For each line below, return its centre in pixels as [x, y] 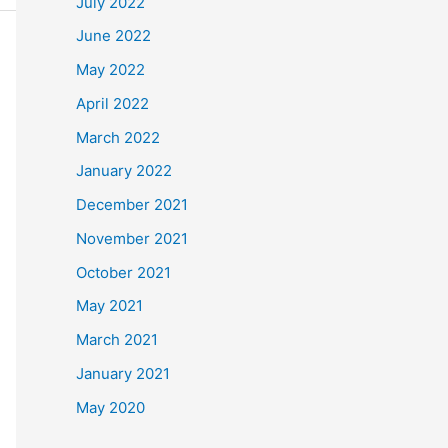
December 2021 [132, 204]
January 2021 [123, 373]
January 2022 [124, 171]
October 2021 [123, 272]
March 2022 [118, 137]
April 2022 [112, 103]
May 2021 [109, 306]
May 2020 [110, 407]
